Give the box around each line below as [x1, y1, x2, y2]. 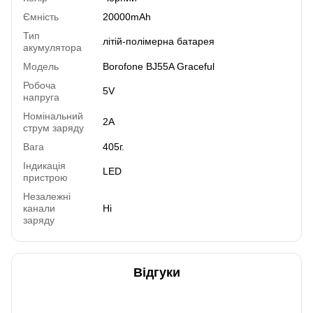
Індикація [23, 159, 66, 171]
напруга [23, 91, 59, 103]
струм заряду [23, 122, 84, 133]
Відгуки [133, 265, 180, 279]
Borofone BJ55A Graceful [103, 60, 214, 72]
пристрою [23, 171, 68, 183]
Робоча [23, 79, 56, 91]
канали [23, 202, 55, 214]
